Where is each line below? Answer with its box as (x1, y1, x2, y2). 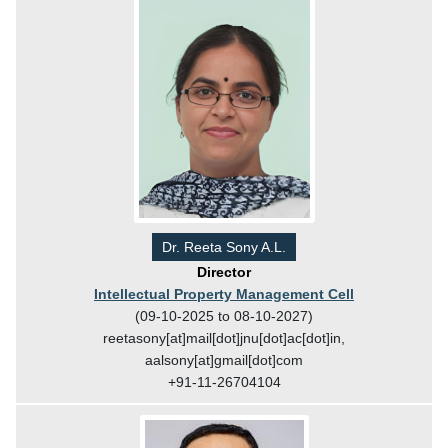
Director (197, 263, 251, 280)
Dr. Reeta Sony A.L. (162, 238, 286, 255)
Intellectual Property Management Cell (94, 285, 354, 302)
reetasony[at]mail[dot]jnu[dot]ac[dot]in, (103, 329, 345, 346)
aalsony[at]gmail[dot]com (145, 351, 303, 368)
